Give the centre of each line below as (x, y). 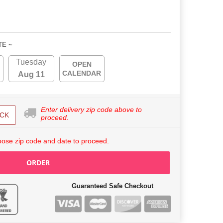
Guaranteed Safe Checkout (112, 186)
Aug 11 (31, 75)
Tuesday (31, 62)
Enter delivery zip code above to (91, 110)
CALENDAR (82, 73)
